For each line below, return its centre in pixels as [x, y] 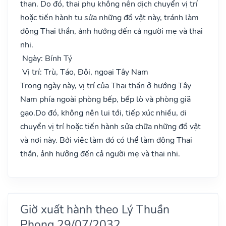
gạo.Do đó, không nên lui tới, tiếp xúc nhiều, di [103, 113]
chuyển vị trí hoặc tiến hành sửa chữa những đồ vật [110, 126]
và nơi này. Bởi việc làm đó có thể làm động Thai [106, 140]
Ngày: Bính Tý [46, 58]
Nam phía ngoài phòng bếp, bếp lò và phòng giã [105, 99]
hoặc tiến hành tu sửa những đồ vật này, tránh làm [109, 17]
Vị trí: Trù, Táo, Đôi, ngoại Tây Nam [84, 72]
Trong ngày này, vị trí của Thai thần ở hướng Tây [106, 86]
